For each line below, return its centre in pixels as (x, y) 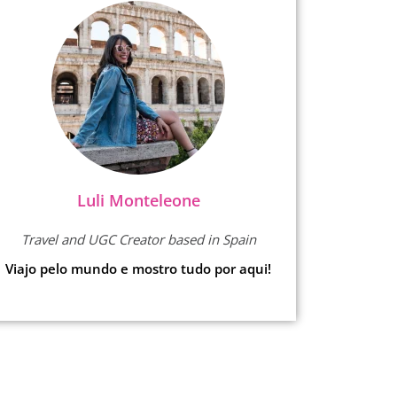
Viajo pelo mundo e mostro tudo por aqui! (138, 268)
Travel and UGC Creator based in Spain (138, 239)
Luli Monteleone (138, 200)
